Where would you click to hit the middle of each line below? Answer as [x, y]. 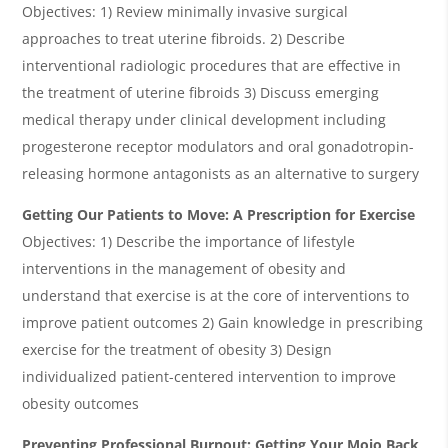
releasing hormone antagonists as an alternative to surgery [221, 173]
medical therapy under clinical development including [204, 119]
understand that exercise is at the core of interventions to [216, 295]
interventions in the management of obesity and [184, 268]
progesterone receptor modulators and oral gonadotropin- [218, 146]
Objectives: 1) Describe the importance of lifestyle [189, 241]
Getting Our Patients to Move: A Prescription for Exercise [219, 214]
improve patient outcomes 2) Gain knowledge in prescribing [223, 322]
